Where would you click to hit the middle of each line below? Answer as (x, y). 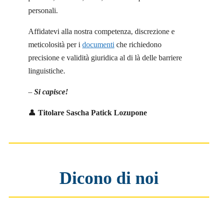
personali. (43, 11)
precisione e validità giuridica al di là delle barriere (105, 58)
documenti (98, 45)
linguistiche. (47, 71)
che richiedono (138, 45)
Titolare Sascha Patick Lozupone (92, 113)
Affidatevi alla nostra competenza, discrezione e (101, 32)
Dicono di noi (109, 178)
